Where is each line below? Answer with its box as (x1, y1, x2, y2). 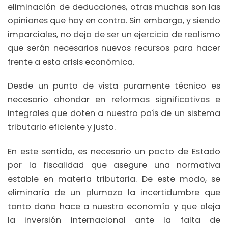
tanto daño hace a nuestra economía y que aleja (8, 200, 220, 212)
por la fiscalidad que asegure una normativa (8, 159, 220, 171)
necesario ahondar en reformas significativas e (8, 94, 220, 106)
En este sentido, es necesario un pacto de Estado (8, 145, 220, 157)
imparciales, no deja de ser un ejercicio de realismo (8, 28, 220, 40)
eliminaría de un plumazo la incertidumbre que (8, 186, 220, 198)
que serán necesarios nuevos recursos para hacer (8, 42, 220, 54)
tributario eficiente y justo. (8, 121, 116, 133)
